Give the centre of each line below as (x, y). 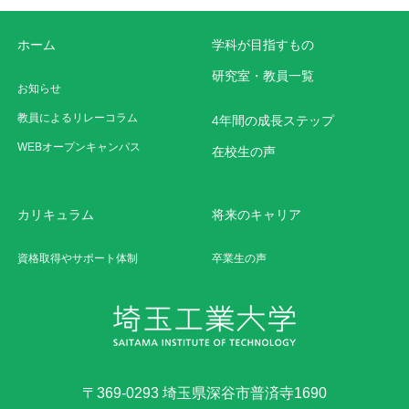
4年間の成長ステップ (273, 121)
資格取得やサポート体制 (78, 259)
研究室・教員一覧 (263, 76)
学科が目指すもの (263, 45)
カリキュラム (56, 215)
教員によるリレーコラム (78, 118)
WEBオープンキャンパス (79, 147)
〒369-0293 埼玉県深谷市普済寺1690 (204, 393)
